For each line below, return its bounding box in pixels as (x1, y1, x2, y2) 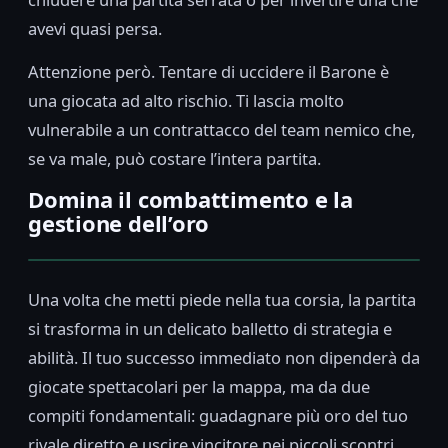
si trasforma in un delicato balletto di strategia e (28, 317, 392, 341)
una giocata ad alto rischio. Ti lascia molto (28, 89, 344, 113)
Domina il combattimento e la (28, 184, 353, 215)
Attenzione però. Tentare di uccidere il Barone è (28, 60, 389, 84)
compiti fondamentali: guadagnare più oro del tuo (28, 404, 408, 428)
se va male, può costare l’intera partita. (28, 147, 321, 171)
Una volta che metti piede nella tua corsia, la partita (28, 288, 416, 312)
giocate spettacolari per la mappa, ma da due (28, 375, 370, 399)
